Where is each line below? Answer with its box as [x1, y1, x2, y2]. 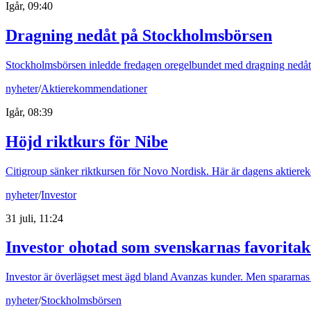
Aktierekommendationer [41, 82, 147, 94]
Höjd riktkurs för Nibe [6, 132, 168, 151]
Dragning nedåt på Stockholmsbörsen [6, 26, 272, 44]
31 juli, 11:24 [6, 212, 63, 224]
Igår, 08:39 [6, 106, 53, 118]
